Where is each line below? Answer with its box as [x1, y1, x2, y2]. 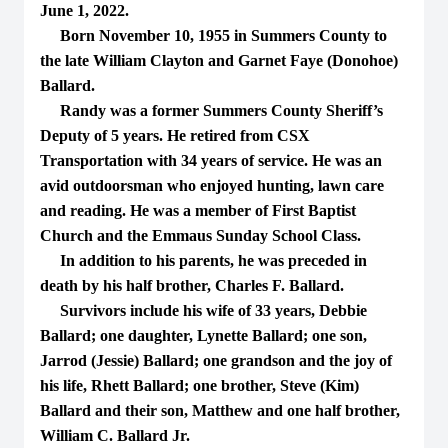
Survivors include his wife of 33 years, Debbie [40, 302, 367, 319]
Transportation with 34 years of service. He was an [40, 152, 382, 169]
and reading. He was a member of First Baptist [40, 202, 356, 219]
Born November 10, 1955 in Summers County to [40, 27, 387, 44]
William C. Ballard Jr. [40, 427, 190, 444]
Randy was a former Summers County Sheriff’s [40, 102, 383, 119]
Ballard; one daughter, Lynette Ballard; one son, [40, 327, 367, 344]
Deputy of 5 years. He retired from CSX [40, 127, 310, 144]
